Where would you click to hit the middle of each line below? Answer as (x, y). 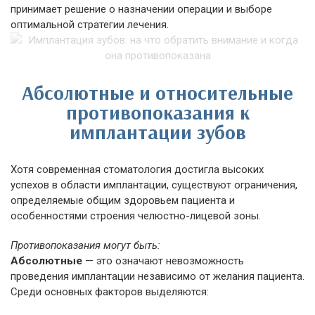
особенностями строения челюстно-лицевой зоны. (136, 216)
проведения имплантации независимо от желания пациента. (157, 276)
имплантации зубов (157, 132)
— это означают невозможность (163, 261)
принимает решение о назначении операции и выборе (141, 9)
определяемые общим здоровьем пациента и (123, 200)
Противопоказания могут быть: (85, 245)
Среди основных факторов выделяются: (110, 292)
